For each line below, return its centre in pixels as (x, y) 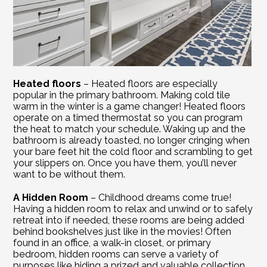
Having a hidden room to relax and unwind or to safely (133, 209)
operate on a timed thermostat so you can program (128, 117)
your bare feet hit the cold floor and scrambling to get (133, 151)
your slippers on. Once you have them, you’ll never (125, 163)
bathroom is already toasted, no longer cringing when (132, 140)
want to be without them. (69, 174)
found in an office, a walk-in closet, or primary (112, 243)
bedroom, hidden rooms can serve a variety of (116, 254)
